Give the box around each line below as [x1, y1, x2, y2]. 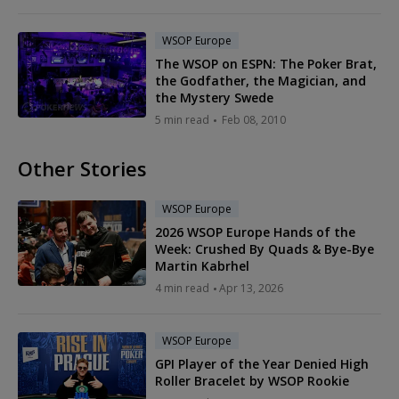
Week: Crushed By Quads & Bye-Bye [155, 240, 374, 257]
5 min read [155, 111, 209, 127]
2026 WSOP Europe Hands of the [155, 223, 355, 240]
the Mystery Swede [155, 88, 273, 106]
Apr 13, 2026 [219, 280, 283, 296]
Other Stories [18, 154, 147, 182]
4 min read [155, 280, 209, 296]
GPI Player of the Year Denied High [155, 354, 369, 372]
